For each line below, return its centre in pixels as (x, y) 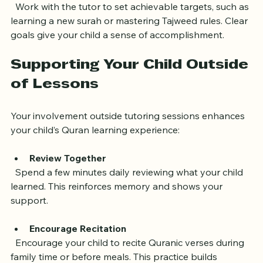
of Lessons (55, 106)
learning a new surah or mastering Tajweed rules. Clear (130, 42)
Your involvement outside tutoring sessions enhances (129, 137)
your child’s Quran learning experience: (95, 151)
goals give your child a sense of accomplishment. (117, 56)
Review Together (68, 179)
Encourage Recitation (78, 250)
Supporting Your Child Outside (131, 87)
